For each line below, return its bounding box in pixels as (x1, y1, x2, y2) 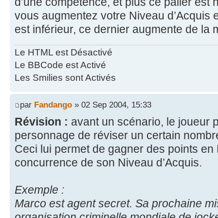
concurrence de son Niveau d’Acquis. (15, 156, 202, 169)
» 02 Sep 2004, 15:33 (72, 99, 151, 109)
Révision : (15, 115, 71, 128)
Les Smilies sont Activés (15, 73, 116, 83)
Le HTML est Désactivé (15, 47, 112, 58)
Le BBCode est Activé (15, 60, 106, 71)
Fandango (34, 99, 72, 109)
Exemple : (15, 183, 64, 196)
